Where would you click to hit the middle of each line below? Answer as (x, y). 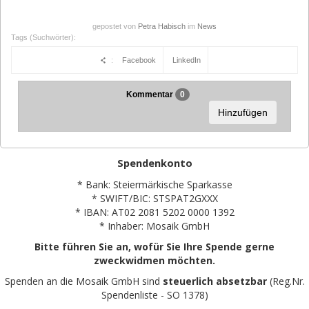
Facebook (139, 60)
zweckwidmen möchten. (154, 260)
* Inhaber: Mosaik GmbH (154, 226)
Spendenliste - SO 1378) (154, 295)
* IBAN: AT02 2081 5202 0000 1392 (154, 212)
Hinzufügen (243, 112)
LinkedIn (187, 60)
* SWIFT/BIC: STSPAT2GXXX (154, 198)
